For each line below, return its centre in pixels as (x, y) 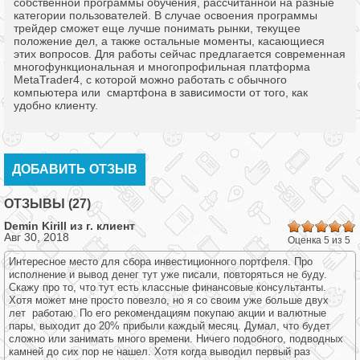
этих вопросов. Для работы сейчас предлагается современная (180, 54)
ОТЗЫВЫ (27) (47, 204)
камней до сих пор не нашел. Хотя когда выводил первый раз (160, 352)
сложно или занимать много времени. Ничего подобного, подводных (176, 339)
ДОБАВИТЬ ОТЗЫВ (75, 169)
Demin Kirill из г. (50, 226)
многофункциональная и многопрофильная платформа (162, 67)
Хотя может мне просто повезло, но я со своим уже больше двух (169, 300)
